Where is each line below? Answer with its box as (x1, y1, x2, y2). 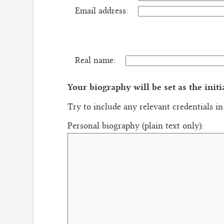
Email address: (74, 7, 128, 16)
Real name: (74, 57, 115, 65)
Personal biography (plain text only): (67, 122, 206, 131)
